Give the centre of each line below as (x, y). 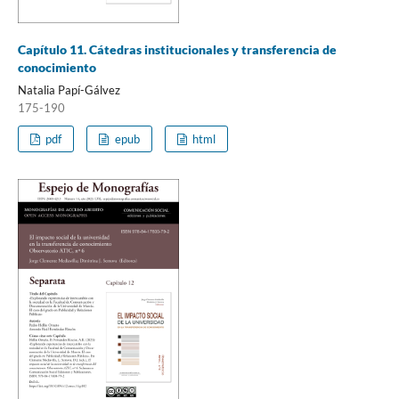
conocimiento (57, 67)
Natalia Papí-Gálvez (69, 90)
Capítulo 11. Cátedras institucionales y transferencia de (177, 49)
